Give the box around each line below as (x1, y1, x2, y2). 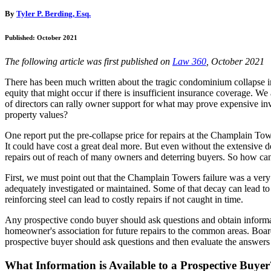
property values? (5, 109, 68, 120)
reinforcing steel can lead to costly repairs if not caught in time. (5, 194, 243, 204)
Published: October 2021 (5, 34, 77, 42)
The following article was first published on (5, 56, 172, 67)
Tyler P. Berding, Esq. (16, 9, 91, 19)
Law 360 (172, 56, 206, 67)
